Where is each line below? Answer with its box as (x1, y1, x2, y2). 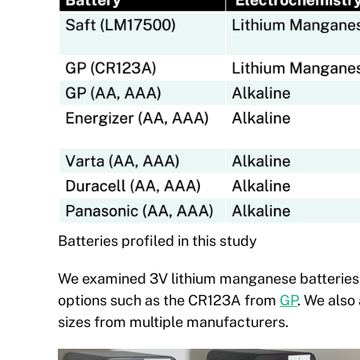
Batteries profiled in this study (58, 232, 257, 250)
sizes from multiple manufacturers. (58, 313, 288, 331)
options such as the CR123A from (58, 292, 280, 309)
